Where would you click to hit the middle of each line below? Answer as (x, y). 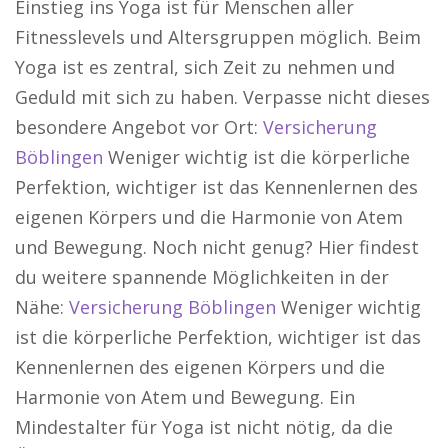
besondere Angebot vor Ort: (139, 127)
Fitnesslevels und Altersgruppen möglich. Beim (218, 37)
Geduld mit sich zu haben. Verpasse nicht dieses (222, 97)
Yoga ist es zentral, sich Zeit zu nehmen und (205, 67)
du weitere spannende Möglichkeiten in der (202, 277)
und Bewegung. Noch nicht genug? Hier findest (217, 247)
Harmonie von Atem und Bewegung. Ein (185, 397)
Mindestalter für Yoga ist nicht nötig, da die (204, 427)
